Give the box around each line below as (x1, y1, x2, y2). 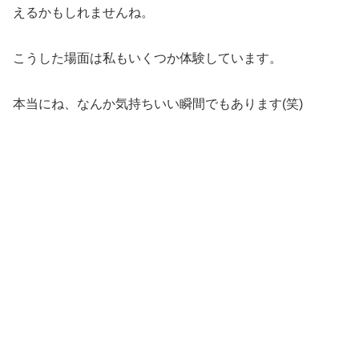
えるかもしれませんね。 (13, 5, 154, 19)
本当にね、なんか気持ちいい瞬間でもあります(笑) (13, 96, 303, 111)
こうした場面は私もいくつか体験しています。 (13, 50, 282, 65)
